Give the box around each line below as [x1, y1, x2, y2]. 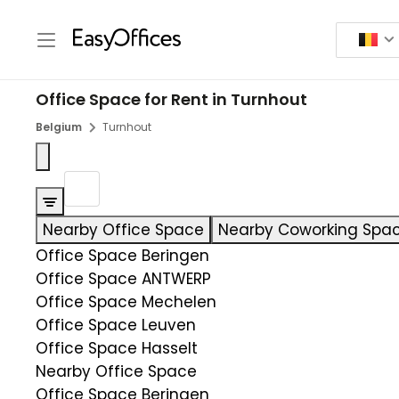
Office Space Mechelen [36, 291, 216, 313]
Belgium [36, 119, 82, 134]
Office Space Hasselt [36, 338, 198, 359]
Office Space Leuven [36, 314, 196, 336]
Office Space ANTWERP [36, 268, 211, 289]
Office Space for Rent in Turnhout [36, 88, 307, 110]
